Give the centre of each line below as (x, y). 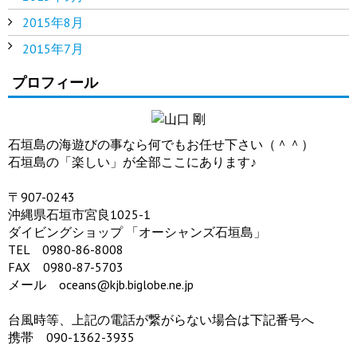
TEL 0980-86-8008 (66, 249)
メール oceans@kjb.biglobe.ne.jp (101, 284)
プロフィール (55, 82)
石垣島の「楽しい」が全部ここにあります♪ (132, 161)
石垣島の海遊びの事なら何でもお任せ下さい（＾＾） (161, 144)
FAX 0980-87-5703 (66, 267)
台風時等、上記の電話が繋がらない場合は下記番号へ (161, 319)
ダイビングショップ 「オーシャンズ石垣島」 (137, 231)
